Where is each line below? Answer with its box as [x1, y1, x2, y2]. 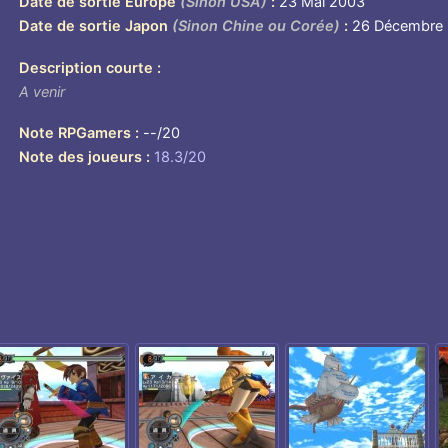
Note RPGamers [19, 124, 132, 143]
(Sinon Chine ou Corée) [172, 17, 341, 36]
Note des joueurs [19, 148, 143, 167]
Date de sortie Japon [19, 17, 173, 36]
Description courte [19, 58, 154, 77]
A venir [19, 82, 66, 101]
